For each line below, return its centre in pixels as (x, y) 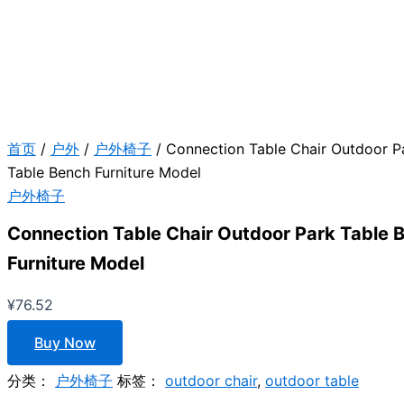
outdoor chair (211, 381)
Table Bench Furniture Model (104, 173)
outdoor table (312, 381)
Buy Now (65, 343)
